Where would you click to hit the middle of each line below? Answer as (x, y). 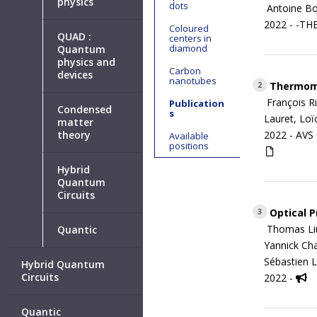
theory (74, 134)
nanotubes (192, 81)
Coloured (189, 29)
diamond (188, 48)
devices (75, 74)
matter (76, 122)
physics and (87, 62)
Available (189, 136)
